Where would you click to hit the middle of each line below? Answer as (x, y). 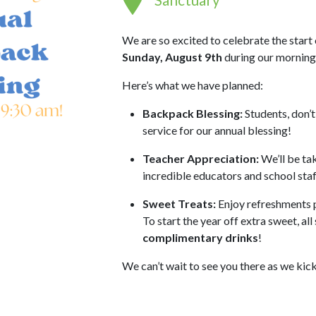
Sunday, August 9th (172, 57)
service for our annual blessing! (217, 130)
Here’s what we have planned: (193, 85)
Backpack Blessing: (192, 114)
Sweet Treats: (179, 204)
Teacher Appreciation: (200, 159)
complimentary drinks (200, 238)
